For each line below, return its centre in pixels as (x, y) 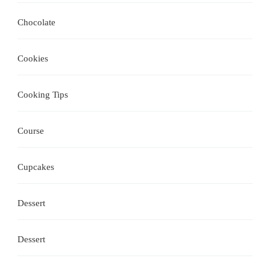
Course (31, 130)
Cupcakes (36, 167)
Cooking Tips (43, 94)
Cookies (33, 58)
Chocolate (36, 22)
